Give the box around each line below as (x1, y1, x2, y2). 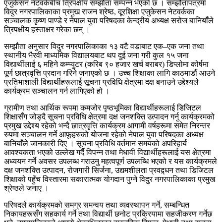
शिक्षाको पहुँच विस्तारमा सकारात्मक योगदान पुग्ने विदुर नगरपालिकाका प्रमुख (4, 175, 215, 184)
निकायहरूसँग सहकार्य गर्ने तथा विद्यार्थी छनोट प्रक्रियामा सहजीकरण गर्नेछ (4, 210, 212, 219)
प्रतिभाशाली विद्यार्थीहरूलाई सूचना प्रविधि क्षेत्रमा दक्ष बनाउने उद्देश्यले (4, 78, 199, 87)
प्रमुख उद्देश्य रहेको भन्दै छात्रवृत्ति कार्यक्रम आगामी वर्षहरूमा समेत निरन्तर (4, 121, 210, 130)
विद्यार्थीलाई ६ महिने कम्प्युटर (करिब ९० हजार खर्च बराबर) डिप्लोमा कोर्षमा (4, 60, 209, 69)
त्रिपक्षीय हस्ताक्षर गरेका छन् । (4, 25, 90, 34)
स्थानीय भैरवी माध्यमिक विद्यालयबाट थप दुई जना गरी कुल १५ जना (4, 51, 189, 60)
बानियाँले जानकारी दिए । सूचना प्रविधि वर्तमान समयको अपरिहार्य (4, 139, 187, 148)
